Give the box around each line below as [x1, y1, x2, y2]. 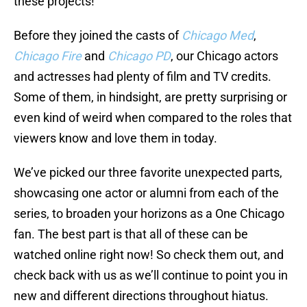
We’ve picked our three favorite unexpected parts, [14, 165, 282, 180]
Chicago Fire [14, 49, 82, 64]
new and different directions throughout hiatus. [14, 288, 269, 304]
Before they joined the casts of [14, 28, 182, 43]
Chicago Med [182, 28, 254, 43]
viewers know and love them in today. [14, 131, 217, 146]
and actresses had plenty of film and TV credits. [14, 69, 271, 84]
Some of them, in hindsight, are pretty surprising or [14, 90, 287, 105]
